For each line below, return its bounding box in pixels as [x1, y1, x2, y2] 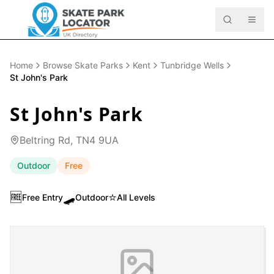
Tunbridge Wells [160, 60, 224, 70]
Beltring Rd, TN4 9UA [20, 134, 119, 146]
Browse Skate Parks [43, 60, 123, 70]
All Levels [117, 192, 155, 202]
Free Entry [22, 192, 63, 202]
